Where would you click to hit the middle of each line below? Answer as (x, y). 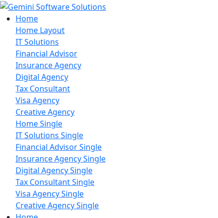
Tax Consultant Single (55, 182)
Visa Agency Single (50, 193)
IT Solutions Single (49, 135)
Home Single (39, 123)
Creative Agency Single (57, 205)
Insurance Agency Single (61, 158)
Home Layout (40, 30)
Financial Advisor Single (59, 147)
